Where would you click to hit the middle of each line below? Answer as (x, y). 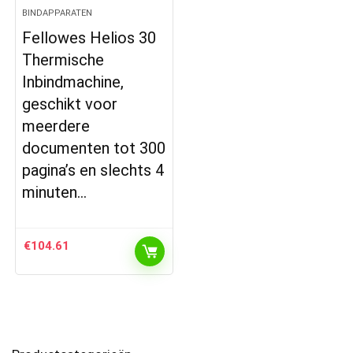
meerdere (56, 126)
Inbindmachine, (73, 82)
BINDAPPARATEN (58, 13)
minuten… (55, 193)
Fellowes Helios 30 (89, 38)
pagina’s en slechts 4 (93, 171)
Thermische (63, 60)
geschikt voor (70, 104)
